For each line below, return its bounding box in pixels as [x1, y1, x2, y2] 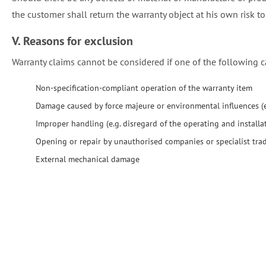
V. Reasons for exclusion [12, 33, 133, 49]
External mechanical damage [36, 154, 140, 164]
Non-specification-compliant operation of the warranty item [36, 83, 252, 93]
